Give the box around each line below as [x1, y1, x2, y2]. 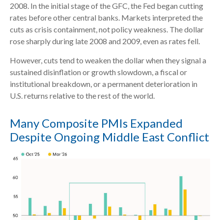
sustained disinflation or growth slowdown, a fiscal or [10, 67, 187, 77]
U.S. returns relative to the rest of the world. [10, 90, 155, 100]
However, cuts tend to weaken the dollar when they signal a [10, 55, 206, 65]
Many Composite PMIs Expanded [10, 115, 183, 130]
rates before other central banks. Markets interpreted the [10, 12, 203, 22]
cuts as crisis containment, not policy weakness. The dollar [10, 24, 204, 34]
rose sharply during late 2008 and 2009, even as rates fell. [10, 36, 200, 46]
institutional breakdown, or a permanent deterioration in [10, 79, 197, 88]
